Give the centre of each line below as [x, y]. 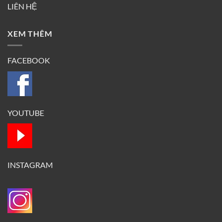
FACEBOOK [29, 60]
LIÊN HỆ [22, 6]
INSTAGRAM [30, 165]
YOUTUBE [26, 112]
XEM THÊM [30, 33]
